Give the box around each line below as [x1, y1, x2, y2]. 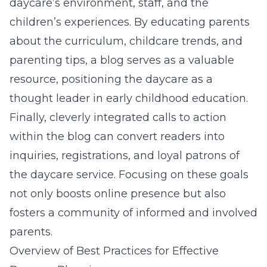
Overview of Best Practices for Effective [10, 244, 219, 257]
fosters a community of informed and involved [10, 206, 257, 219]
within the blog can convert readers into [10, 130, 225, 143]
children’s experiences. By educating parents [10, 15, 250, 29]
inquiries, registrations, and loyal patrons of [10, 149, 240, 162]
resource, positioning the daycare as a [10, 73, 213, 86]
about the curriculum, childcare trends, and [10, 35, 243, 48]
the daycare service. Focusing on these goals [10, 168, 249, 181]
